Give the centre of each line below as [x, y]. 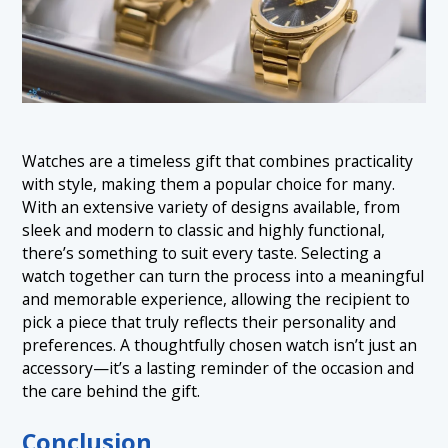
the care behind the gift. [111, 390]
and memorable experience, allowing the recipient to [216, 298]
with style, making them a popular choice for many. [209, 183]
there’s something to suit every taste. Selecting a [202, 252]
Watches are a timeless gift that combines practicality [218, 160]
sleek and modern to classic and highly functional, [204, 229]
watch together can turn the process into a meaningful [223, 275]
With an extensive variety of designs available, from [211, 206]
